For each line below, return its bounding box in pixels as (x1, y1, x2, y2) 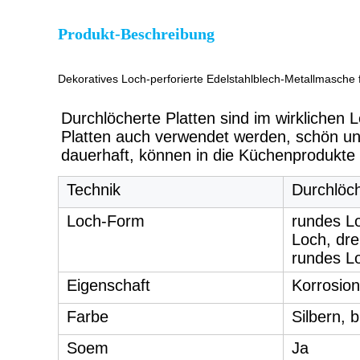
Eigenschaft (67, 276, 150, 294)
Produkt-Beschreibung (58, 25, 215, 43)
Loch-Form (67, 212, 145, 230)
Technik (67, 181, 121, 198)
